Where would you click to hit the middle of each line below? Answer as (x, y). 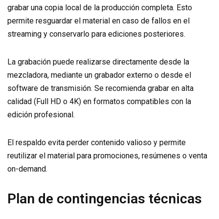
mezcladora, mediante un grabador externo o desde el (99, 75)
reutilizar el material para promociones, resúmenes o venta (107, 156)
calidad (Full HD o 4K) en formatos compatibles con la (99, 101)
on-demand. (27, 169)
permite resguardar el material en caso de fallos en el (99, 21)
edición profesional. (41, 115)
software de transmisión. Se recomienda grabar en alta (100, 88)
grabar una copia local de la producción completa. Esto (100, 8)
